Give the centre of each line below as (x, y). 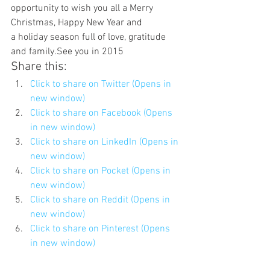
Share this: (39, 67)
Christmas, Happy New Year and (78, 23)
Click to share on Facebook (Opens (102, 113)
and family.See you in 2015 (67, 52)
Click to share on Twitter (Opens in (102, 84)
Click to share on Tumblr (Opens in (102, 258)
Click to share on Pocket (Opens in (102, 171)
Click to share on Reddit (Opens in (101, 200)
